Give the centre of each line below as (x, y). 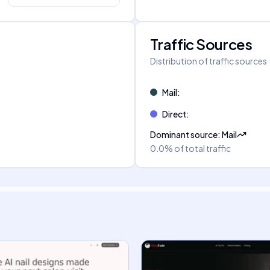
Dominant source (184, 134)
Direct (174, 114)
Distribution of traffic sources (209, 61)
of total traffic (202, 148)
